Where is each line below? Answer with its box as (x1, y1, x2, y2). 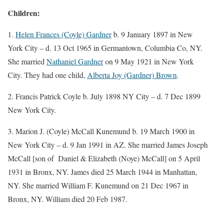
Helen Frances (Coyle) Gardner (15, 29, 111, 39)
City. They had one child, (8, 69, 87, 80)
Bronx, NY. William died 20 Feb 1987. (8, 193, 127, 204)
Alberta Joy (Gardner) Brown (87, 69, 177, 80)
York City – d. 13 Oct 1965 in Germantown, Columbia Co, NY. (8, 42, 202, 53)
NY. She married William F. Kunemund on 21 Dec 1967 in (8, 180, 188, 190)
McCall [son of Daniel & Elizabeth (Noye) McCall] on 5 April (8, 153, 200, 163)
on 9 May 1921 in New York (103, 56, 194, 66)
